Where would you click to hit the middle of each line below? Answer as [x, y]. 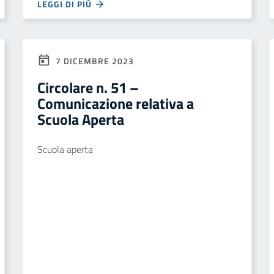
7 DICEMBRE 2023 [94, 61]
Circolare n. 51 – [88, 87]
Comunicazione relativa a [116, 103]
